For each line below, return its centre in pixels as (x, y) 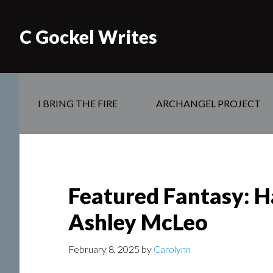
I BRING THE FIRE (78, 103)
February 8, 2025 (104, 249)
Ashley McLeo (138, 222)
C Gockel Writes (88, 37)
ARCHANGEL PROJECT (208, 103)
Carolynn (172, 249)
